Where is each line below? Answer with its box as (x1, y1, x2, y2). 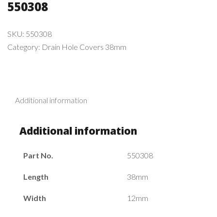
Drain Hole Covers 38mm (42, 42, 126, 51)
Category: (7, 42, 42, 51)
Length (23, 171, 48, 181)
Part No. (23, 150, 53, 160)
